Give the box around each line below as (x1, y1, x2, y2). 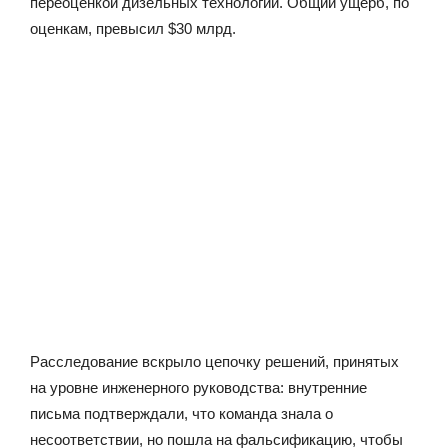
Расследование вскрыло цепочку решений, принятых (30, 352, 399, 370)
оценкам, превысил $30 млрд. (30, 19, 236, 37)
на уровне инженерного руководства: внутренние (30, 378, 367, 396)
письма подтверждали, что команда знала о (30, 404, 333, 422)
